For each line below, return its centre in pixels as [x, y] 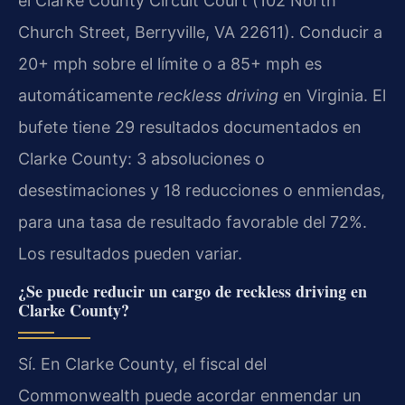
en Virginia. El [332, 95]
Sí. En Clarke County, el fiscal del [142, 364]
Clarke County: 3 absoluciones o [141, 158]
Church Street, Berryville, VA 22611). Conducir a [200, 32]
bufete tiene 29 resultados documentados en [190, 127]
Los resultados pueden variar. [130, 253]
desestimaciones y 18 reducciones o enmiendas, [202, 190]
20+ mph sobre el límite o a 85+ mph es [170, 63]
